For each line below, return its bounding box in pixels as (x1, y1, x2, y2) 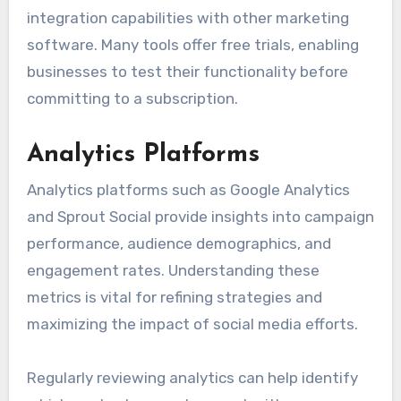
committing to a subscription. (26, 89, 238, 107)
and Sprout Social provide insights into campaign (26, 208, 374, 226)
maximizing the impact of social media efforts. (26, 315, 358, 334)
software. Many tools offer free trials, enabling (26, 35, 359, 54)
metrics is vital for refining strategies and (26, 288, 322, 307)
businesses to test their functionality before (26, 62, 348, 81)
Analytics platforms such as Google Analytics (26, 181, 350, 200)
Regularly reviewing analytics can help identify (26, 369, 358, 388)
